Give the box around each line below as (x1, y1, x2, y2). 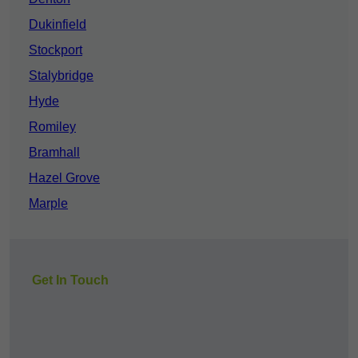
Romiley (29, 120, 76, 134)
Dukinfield (29, 18, 86, 32)
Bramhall (29, 145, 80, 160)
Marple (29, 197, 68, 211)
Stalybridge (29, 69, 93, 83)
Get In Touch (32, 273, 109, 288)
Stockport (29, 43, 82, 58)
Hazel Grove (29, 171, 100, 185)
